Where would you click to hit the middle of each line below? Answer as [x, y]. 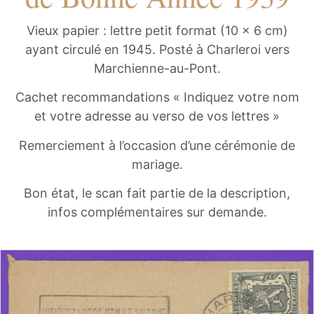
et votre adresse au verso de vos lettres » [157, 116]
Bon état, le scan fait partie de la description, [157, 193]
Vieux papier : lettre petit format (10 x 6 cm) [157, 30]
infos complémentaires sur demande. [157, 212]
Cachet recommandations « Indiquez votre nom [157, 97]
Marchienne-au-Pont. [157, 68]
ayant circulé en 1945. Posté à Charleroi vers [157, 49]
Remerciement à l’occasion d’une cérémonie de [157, 145]
